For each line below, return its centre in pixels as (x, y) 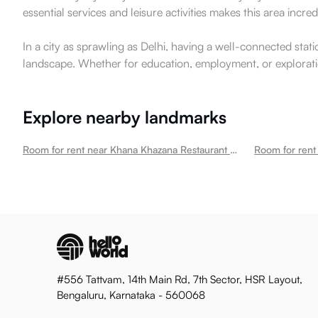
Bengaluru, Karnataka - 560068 (131, 295)
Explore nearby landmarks (125, 117)
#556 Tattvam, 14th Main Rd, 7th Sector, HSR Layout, (180, 279)
